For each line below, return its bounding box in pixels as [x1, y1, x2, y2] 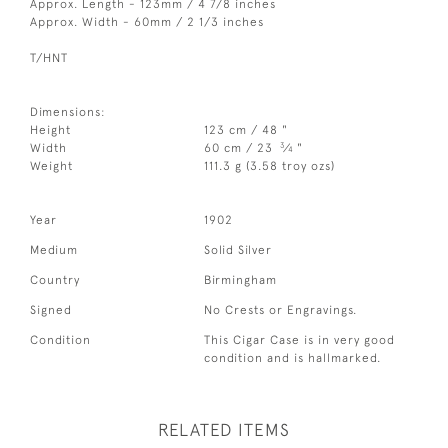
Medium [30, 242, 78, 257]
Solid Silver [204, 242, 273, 257]
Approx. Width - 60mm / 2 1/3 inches [30, 14, 264, 29]
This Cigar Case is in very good [204, 332, 396, 347]
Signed [30, 302, 72, 317]
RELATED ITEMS [158, 419, 290, 440]
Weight [30, 158, 73, 173]
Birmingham [204, 272, 278, 287]
